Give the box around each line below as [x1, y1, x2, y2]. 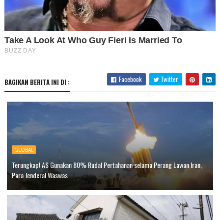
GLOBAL [14, 146, 33, 154]
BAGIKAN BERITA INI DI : [4, 77, 70, 87]
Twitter [159, 74, 179, 84]
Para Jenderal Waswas [11, 170, 68, 181]
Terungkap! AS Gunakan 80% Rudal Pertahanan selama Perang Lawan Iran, [11, 160, 202, 170]
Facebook [117, 74, 142, 84]
